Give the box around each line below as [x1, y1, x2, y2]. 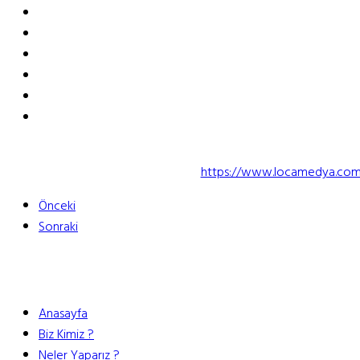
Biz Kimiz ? [39, 323, 94, 345]
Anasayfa [39, 302, 88, 324]
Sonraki [39, 215, 78, 237]
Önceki [39, 194, 76, 216]
